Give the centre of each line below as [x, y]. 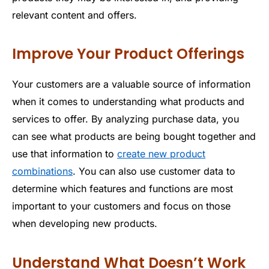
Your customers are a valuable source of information [131, 84]
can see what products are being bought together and [134, 137]
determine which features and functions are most [122, 189]
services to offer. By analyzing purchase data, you [125, 119]
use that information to [65, 154]
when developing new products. [85, 224]
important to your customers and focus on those [121, 206]
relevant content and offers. [74, 15]
